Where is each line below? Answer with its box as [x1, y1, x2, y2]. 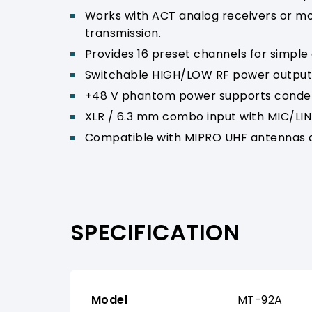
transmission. [84, 25, 162, 42]
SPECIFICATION [70, 217, 240, 249]
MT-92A [237, 292, 283, 309]
